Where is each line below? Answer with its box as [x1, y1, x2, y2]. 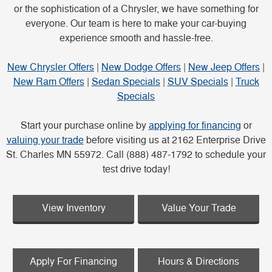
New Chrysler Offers [7, 61, 94, 74]
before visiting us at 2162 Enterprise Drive [83, 134, 266, 147]
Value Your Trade [161, 202, 236, 215]
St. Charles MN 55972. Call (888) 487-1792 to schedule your [6, 149, 266, 161]
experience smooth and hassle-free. [59, 32, 213, 45]
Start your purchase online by [20, 120, 149, 132]
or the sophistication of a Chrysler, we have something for [13, 3, 259, 16]
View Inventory [41, 202, 106, 215]
